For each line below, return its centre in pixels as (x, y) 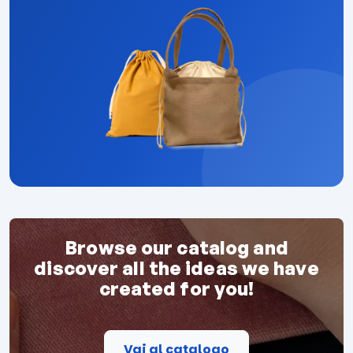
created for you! (176, 288)
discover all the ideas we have (176, 268)
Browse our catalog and (176, 247)
